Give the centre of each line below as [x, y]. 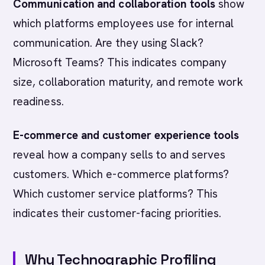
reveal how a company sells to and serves [119, 155]
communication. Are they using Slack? [108, 43]
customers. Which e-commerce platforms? [121, 174]
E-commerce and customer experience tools [126, 135]
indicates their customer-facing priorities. [117, 213]
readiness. [38, 101]
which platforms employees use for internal [124, 23]
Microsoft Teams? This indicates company [120, 62]
